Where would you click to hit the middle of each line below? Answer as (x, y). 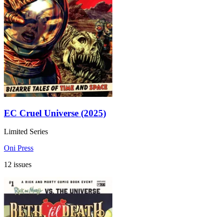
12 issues (18, 165)
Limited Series (26, 132)
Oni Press (19, 148)
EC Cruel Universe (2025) (55, 113)
